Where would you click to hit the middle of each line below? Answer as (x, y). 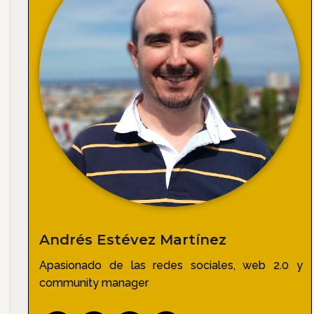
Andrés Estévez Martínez (133, 240)
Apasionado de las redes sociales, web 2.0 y (171, 266)
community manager (94, 283)
